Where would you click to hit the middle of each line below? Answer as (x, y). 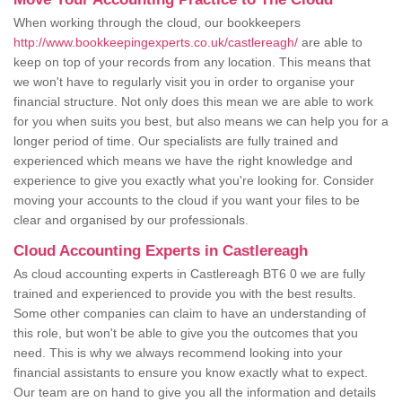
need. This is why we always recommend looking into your (178, 353)
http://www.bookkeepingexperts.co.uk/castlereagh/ (156, 43)
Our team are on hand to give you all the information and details (195, 393)
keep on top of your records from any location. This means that (192, 62)
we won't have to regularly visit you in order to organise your (184, 82)
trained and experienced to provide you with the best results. (185, 294)
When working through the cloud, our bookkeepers (157, 23)
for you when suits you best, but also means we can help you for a (201, 122)
